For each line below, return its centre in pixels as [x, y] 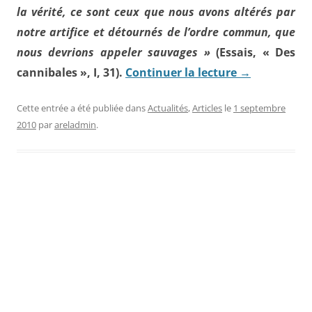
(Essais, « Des [253, 52]
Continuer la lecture [182, 72]
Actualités [168, 108]
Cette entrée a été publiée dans [82, 108]
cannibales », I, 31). [71, 72]
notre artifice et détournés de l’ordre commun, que [156, 32]
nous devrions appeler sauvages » [114, 52]
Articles [207, 108]
